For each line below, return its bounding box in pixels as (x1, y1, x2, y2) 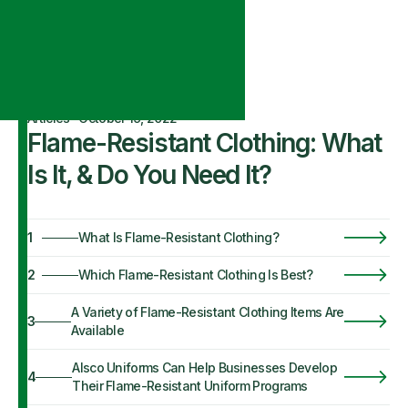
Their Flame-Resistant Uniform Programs (72, 378, 308, 393)
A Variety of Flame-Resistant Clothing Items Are (71, 304, 344, 320)
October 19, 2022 (78, 110, 178, 126)
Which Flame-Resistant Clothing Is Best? (78, 267, 313, 282)
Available (71, 322, 125, 338)
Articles (27, 110, 70, 126)
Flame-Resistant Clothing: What (27, 127, 382, 158)
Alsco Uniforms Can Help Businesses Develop (72, 360, 337, 375)
